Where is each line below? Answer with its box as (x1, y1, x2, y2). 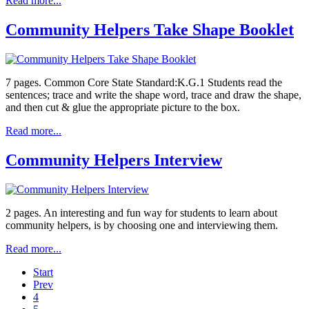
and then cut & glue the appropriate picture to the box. (6, 101, 240, 114)
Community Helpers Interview (6, 151, 222, 170)
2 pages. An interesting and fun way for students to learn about (6, 207, 277, 219)
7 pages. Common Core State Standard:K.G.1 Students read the (6, 77, 282, 89)
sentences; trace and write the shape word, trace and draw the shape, (6, 89, 301, 101)
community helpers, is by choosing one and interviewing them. (6, 219, 278, 232)
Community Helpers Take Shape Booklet (6, 21, 294, 39)
